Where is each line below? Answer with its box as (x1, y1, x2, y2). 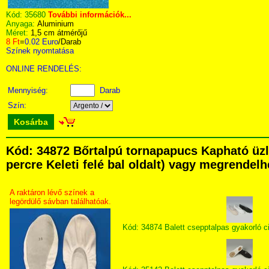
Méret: (6, 28, 31, 37)
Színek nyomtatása (6, 46, 74, 55)
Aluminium (37, 19, 74, 28)
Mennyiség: (8, 86, 50, 95)
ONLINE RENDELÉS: (6, 64, 82, 73)
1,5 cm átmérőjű (31, 28, 87, 37)
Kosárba (14, 117, 48, 127)
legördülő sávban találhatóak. (10, 197, 111, 206)
